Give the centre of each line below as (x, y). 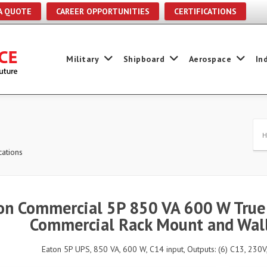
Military (83, 59)
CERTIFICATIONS (205, 11)
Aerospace (210, 59)
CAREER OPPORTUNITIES (103, 11)
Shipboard (144, 59)
